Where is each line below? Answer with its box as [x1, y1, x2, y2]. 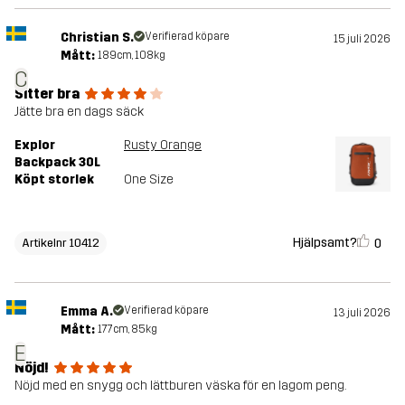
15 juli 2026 [334, 32, 391, 45]
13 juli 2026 [334, 306, 391, 319]
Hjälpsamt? [293, 234, 357, 250]
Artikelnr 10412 [22, 236, 99, 250]
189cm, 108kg [97, 48, 165, 61]
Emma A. [60, 303, 113, 319]
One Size [124, 171, 174, 187]
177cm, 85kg [97, 322, 157, 335]
